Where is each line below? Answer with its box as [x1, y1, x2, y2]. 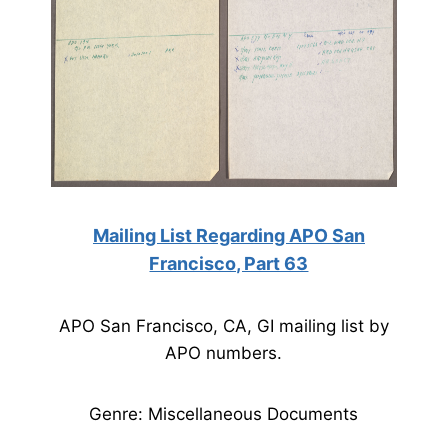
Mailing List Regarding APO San [92, 225, 365, 246]
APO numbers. [165, 343, 283, 363]
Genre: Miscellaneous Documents [89, 404, 359, 424]
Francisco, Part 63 [149, 253, 309, 274]
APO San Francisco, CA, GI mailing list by [58, 316, 389, 336]
